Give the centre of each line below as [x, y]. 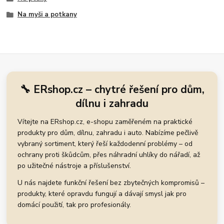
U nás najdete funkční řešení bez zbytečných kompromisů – [111, 183]
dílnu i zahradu [112, 104]
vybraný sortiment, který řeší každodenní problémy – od [105, 144]
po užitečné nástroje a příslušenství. [74, 166]
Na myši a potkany [47, 14]
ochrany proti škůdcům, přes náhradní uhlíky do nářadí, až [109, 155]
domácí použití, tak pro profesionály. [74, 205]
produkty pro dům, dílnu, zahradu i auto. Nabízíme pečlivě [108, 133]
